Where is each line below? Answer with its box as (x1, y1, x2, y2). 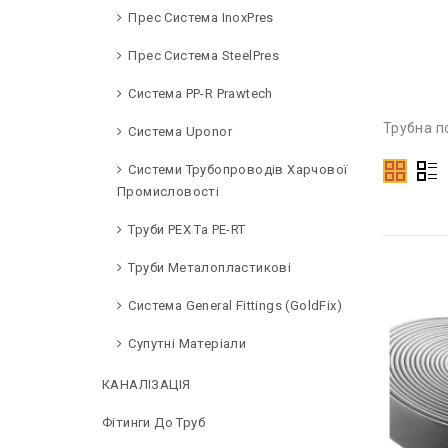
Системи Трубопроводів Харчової (128, 162, 348, 177)
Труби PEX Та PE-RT (128, 222, 246, 237)
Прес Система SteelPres (128, 48, 280, 63)
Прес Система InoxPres (128, 10, 274, 25)
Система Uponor (128, 124, 233, 139)
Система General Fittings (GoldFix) (128, 298, 343, 313)
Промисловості (117, 184, 220, 199)
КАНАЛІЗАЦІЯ (102, 377, 191, 392)
